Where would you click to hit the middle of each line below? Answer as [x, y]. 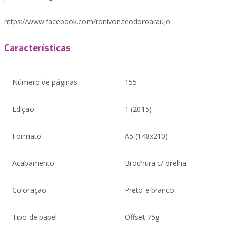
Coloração [29, 190]
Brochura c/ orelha [155, 163]
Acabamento [33, 163]
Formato [27, 136]
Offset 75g [142, 217]
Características [37, 48]
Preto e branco [149, 190]
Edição [23, 109]
